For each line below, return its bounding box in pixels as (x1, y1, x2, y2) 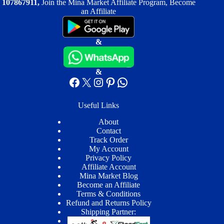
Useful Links (78, 101, 119, 110)
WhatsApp (116, 75, 168, 88)
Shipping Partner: (81, 207, 136, 216)
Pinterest (104, 75, 147, 88)
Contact (96, 126, 121, 135)
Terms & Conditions (76, 189, 141, 198)
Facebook (68, 75, 115, 88)
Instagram (92, 75, 141, 88)
